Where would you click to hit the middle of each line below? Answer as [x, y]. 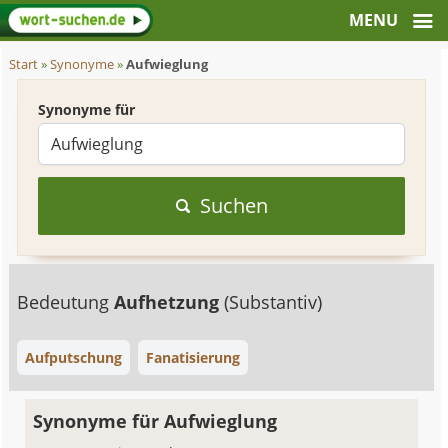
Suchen [233, 205]
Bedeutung [66, 302]
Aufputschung [74, 357]
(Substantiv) [273, 302]
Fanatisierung [193, 357]
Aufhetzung [169, 302]
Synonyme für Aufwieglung [155, 421]
